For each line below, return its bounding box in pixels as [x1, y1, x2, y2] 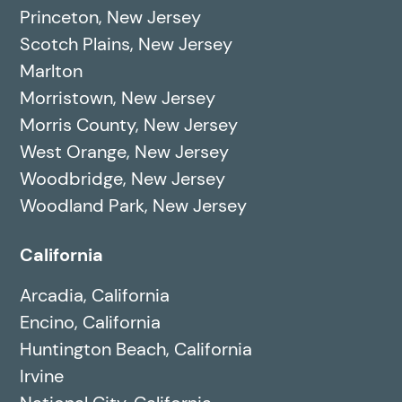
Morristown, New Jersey [20, 86, 216, 110]
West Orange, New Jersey [20, 140, 230, 164]
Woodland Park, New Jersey [20, 194, 248, 218]
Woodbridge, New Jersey [20, 167, 226, 191]
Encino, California [20, 310, 162, 335]
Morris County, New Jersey [20, 113, 239, 137]
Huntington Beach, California [20, 337, 253, 362]
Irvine [20, 364, 65, 389]
